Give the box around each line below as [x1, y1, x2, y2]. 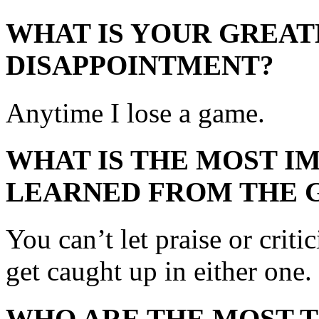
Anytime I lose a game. [6, 97, 265, 128]
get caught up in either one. [6, 256, 312, 287]
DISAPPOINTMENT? [6, 50, 274, 81]
